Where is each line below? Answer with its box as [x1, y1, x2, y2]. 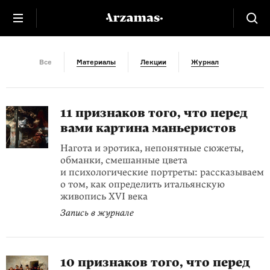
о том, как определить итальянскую [60, 178, 225, 190]
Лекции [140, 58, 166, 66]
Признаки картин [72, 8, 198, 24]
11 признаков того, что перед [60, 106, 248, 121]
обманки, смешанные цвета [60, 154, 187, 166]
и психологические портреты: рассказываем [60, 166, 264, 178]
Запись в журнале [60, 207, 134, 218]
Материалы [77, 58, 116, 66]
